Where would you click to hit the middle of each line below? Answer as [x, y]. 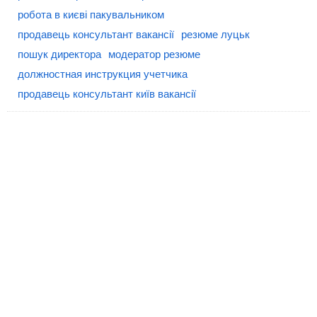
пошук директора [59, 54]
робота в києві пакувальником [91, 14]
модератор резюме [154, 54]
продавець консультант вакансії [96, 34]
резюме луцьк [215, 34]
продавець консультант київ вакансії [107, 93]
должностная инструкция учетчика [103, 74]
